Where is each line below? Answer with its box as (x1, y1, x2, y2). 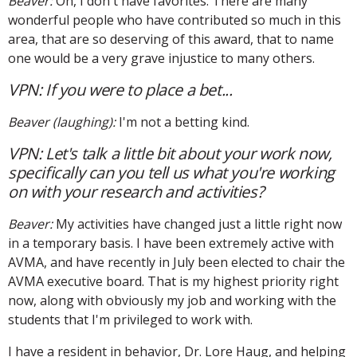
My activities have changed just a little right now (53, 214, 342, 233)
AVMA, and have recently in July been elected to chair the (8, 253, 345, 271)
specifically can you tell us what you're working (8, 161, 335, 183)
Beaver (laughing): (8, 112, 116, 131)
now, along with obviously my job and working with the (8, 291, 336, 309)
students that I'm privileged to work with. (8, 310, 253, 328)
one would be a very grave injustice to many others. (8, 49, 315, 67)
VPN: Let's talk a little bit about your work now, (8, 142, 332, 164)
